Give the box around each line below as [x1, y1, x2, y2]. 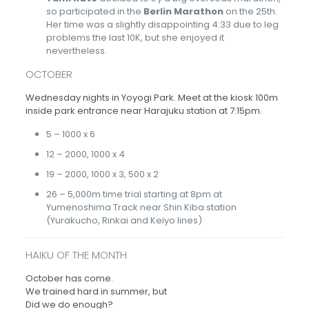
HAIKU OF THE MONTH [25, 248, 127, 262]
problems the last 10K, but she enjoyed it [46, 31, 224, 44]
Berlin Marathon [143, 5, 223, 18]
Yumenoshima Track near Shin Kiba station [46, 201, 237, 214]
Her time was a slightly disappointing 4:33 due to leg [46, 18, 279, 31]
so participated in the [46, 5, 143, 18]
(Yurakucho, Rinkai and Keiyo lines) [46, 214, 202, 227]
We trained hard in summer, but [25, 285, 167, 298]
